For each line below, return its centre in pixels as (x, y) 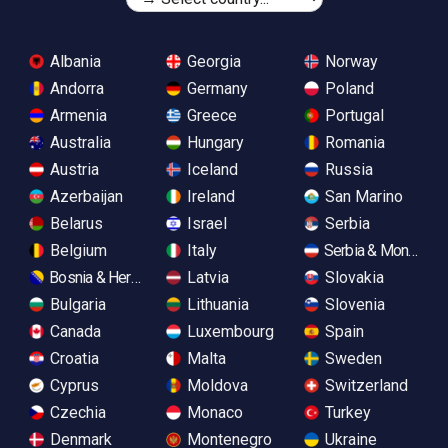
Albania (73, 61)
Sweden (351, 358)
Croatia (72, 358)
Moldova (216, 385)
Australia (78, 142)
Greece (210, 115)
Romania (352, 142)
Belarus (74, 223)
